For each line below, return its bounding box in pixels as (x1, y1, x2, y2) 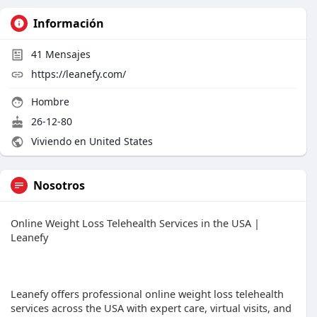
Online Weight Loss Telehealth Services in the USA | (11, 216, 260, 230)
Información (33, 16, 104, 31)
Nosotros (33, 178, 85, 193)
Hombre (28, 95, 69, 108)
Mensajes (42, 47, 91, 61)
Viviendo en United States (28, 134, 153, 148)
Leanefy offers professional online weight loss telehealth (11, 287, 284, 301)
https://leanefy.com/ (31, 67, 126, 81)
